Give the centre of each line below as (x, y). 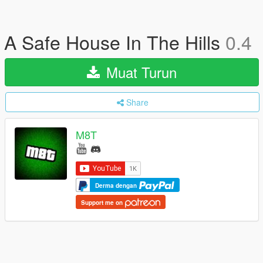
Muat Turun (139, 72)
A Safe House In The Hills (115, 42)
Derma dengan (117, 185)
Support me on (103, 202)
